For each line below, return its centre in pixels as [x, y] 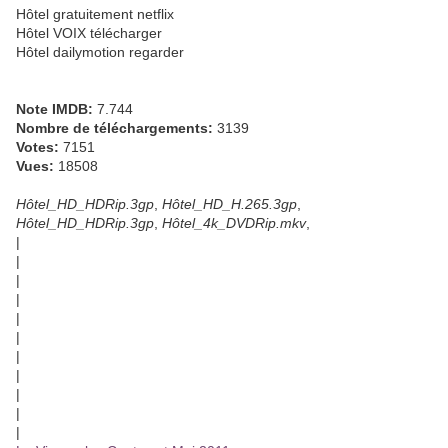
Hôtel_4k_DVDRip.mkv [234, 223]
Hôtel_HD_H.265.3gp [229, 204]
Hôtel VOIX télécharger [89, 33]
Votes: [37, 147]
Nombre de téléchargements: [114, 128]
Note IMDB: [54, 109]
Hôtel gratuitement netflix [95, 14]
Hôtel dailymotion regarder [100, 52]
